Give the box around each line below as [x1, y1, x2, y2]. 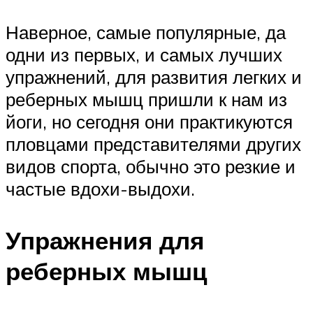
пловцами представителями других [6, 133, 301, 156]
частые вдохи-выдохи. [6, 177, 195, 201]
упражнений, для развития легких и [6, 66, 302, 89]
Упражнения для [6, 224, 204, 256]
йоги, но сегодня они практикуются [6, 110, 293, 133]
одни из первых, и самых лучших [6, 43, 282, 66]
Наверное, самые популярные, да [6, 21, 286, 44]
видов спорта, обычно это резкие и [6, 155, 296, 178]
